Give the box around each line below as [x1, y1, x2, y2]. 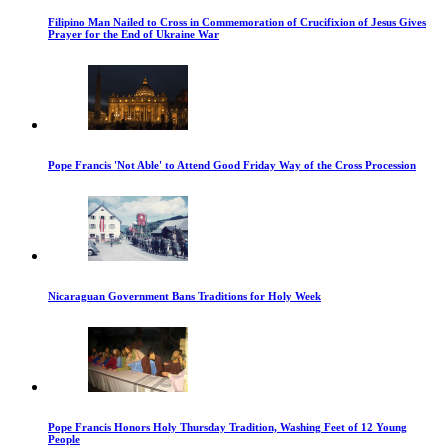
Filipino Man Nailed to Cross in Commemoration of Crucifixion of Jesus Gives [48, 15, 426, 28]
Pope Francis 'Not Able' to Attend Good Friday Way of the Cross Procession [48, 158, 416, 171]
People [48, 432, 80, 445]
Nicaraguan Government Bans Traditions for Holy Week [48, 289, 321, 302]
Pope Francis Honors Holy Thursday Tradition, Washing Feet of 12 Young [48, 420, 407, 433]
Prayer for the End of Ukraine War [48, 27, 219, 40]
